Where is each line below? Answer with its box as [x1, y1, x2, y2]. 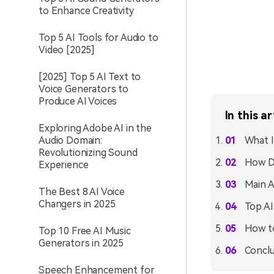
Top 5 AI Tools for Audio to [39, 32, 158, 43]
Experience [39, 159, 89, 171]
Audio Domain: [39, 135, 102, 146]
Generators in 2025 [39, 237, 124, 249]
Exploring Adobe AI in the [39, 122, 152, 134]
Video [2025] [39, 44, 95, 56]
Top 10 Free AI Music [39, 225, 131, 237]
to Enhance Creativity [39, 5, 134, 17]
